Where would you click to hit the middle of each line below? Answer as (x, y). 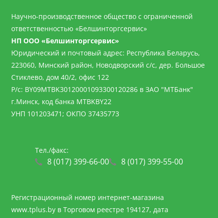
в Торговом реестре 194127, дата (112, 209)
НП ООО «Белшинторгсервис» (65, 41)
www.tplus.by (33, 209)
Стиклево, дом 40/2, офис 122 (60, 77)
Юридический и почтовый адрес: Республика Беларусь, (105, 53)
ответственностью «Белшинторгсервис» (79, 28)
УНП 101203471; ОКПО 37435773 (65, 114)
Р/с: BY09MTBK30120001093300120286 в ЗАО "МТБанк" (102, 89)
